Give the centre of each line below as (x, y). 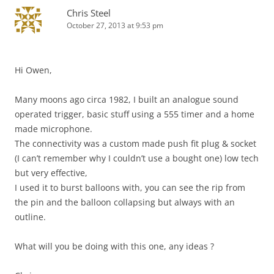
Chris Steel (89, 13)
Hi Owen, (33, 70)
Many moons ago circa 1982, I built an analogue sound (127, 99)
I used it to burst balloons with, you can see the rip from (130, 187)
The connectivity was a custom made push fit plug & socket (135, 143)
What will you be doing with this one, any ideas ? (114, 246)
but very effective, (51, 173)
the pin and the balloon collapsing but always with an (125, 202)
